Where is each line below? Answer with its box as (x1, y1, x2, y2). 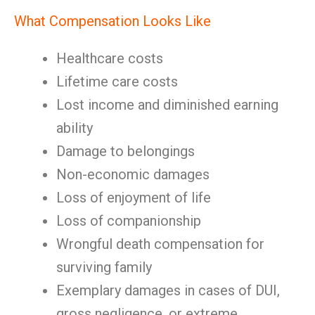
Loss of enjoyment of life (56, 189, 211, 206)
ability (56, 120, 93, 136)
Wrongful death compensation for (56, 236, 264, 252)
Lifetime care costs (56, 73, 178, 90)
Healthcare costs (56, 50, 163, 67)
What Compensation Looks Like (14, 13, 211, 30)
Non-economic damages (56, 166, 210, 183)
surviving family (56, 259, 152, 276)
